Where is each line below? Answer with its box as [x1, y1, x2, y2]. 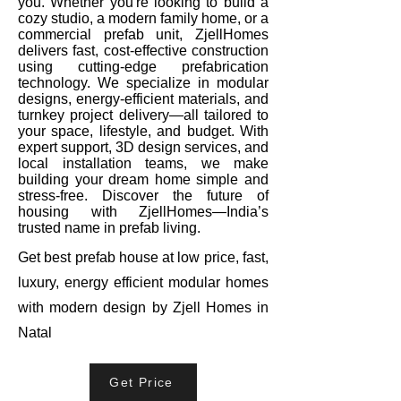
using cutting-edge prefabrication [18, 59, 269, 75]
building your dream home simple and [18, 172, 269, 188]
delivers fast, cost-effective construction [18, 43, 269, 59]
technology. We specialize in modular [18, 75, 269, 91]
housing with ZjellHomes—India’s [18, 204, 269, 220]
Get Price [109, 375, 174, 390]
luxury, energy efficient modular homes [18, 275, 269, 291]
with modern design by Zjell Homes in [18, 300, 269, 316]
